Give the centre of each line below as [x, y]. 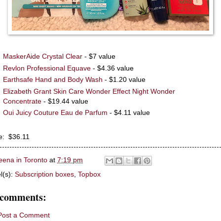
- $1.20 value [124, 80]
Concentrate [22, 101]
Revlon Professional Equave [47, 68]
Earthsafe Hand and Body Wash [53, 80]
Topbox [89, 174]
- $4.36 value [112, 68]
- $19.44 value [65, 101]
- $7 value [99, 56]
